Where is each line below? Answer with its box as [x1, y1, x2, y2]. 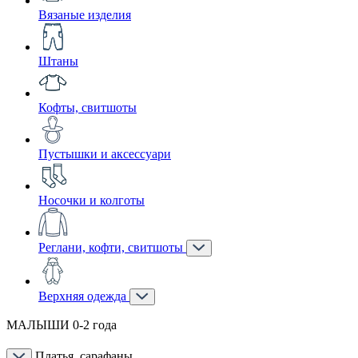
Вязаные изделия [38, 8, 131, 22]
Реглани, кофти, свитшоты [38, 241, 186, 254]
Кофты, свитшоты [38, 101, 137, 114]
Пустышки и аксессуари [38, 147, 171, 161]
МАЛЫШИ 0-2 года [6, 318, 117, 332]
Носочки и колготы [38, 193, 145, 207]
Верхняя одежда [38, 289, 129, 303]
